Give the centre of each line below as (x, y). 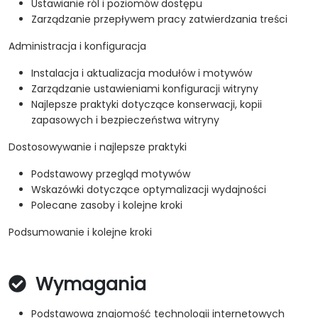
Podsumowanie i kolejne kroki (80, 232)
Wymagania (88, 285)
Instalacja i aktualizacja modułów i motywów (142, 73)
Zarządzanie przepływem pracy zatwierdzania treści (159, 20)
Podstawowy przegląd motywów (111, 174)
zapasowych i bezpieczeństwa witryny (125, 120)
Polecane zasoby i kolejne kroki (107, 205)
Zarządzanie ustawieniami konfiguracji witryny (145, 89)
